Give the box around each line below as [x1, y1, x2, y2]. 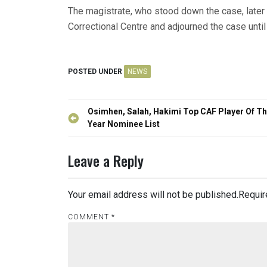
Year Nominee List [88, 119, 160, 129]
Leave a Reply [68, 150, 144, 172]
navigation [67, 119, 126, 141]
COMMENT [68, 213, 111, 222]
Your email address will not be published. [68, 189, 238, 201]
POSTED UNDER [68, 67, 124, 76]
